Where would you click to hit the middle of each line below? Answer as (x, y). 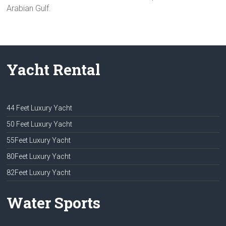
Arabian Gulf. (29, 8)
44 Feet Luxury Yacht (40, 108)
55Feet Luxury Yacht (39, 140)
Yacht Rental (54, 69)
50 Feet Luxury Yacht (40, 124)
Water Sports (54, 203)
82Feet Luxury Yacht (39, 173)
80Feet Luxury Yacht (39, 156)
